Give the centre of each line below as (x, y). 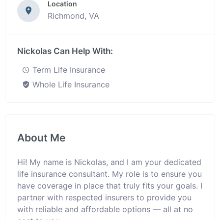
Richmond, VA (73, 16)
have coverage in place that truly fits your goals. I (110, 186)
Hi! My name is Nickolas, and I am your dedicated (109, 162)
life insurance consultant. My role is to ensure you (110, 174)
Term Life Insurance (68, 70)
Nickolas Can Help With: (65, 51)
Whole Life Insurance (70, 84)
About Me (41, 138)
